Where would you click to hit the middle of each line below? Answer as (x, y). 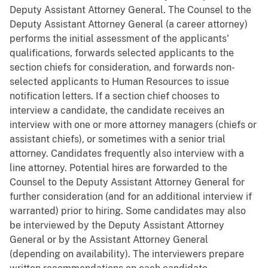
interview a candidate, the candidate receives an (117, 110)
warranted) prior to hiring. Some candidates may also (128, 211)
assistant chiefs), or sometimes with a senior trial (118, 139)
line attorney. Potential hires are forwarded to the (118, 167)
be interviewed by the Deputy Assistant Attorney (117, 225)
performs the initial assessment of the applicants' (119, 38)
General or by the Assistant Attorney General (109, 239)
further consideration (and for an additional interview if (131, 196)
